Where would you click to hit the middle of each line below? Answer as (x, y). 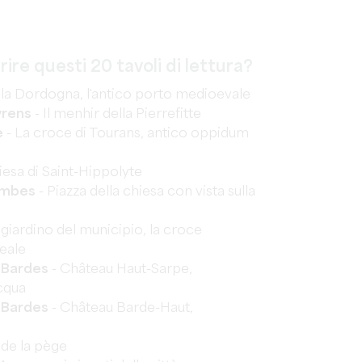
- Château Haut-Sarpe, (120, 269)
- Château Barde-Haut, (121, 308)
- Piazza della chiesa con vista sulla (145, 192)
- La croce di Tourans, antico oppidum (126, 134)
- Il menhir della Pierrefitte (116, 114)
